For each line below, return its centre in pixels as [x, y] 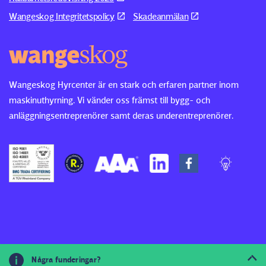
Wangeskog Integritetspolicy [62, 16]
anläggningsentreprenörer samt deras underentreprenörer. [121, 116]
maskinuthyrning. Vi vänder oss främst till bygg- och [110, 100]
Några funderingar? [66, 259]
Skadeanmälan [161, 16]
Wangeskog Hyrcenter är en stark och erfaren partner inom [124, 85]
